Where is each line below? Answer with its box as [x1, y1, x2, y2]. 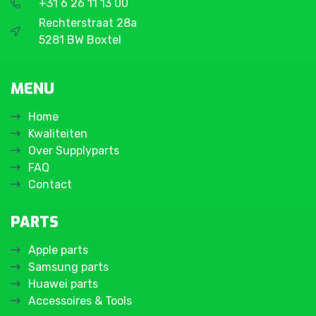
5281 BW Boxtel [39, 32, 121, 47]
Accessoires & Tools [28, 293, 132, 308]
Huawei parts [28, 276, 98, 291]
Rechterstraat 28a [39, 16, 137, 30]
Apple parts [28, 243, 88, 257]
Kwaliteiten [28, 126, 87, 140]
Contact [28, 177, 72, 191]
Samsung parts [28, 260, 109, 274]
